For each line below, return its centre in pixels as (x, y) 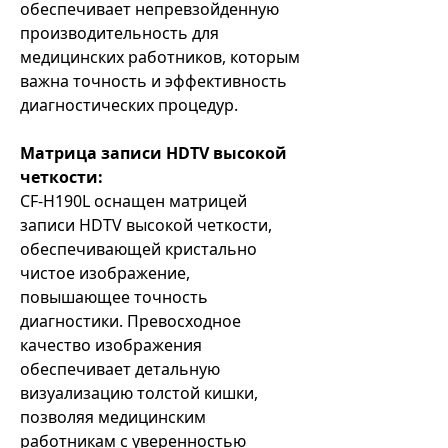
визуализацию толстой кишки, (139, 393)
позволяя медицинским (113, 417)
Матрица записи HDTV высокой (153, 153)
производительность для (119, 33)
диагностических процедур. (129, 105)
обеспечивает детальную (120, 369)
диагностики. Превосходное (130, 321)
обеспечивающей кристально (138, 249)
